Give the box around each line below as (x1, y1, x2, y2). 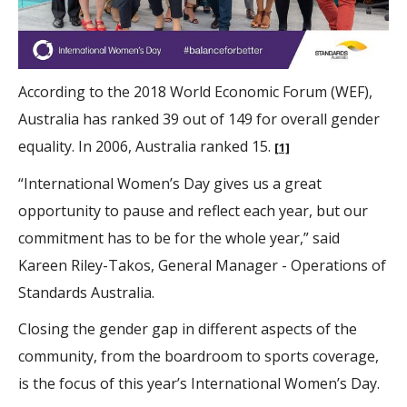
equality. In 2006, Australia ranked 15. (18, 136, 274, 157)
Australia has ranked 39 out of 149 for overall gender (18, 109, 380, 130)
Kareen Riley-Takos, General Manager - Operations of (18, 255, 386, 276)
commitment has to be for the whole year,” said (18, 228, 340, 249)
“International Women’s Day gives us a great (18, 174, 322, 194)
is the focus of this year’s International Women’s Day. (18, 373, 380, 394)
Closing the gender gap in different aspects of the (18, 319, 357, 340)
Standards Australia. (18, 283, 154, 303)
